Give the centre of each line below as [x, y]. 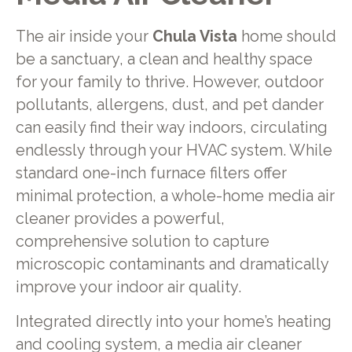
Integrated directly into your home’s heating [173, 322]
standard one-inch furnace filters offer [151, 173]
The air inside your [84, 36]
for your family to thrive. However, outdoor [169, 82]
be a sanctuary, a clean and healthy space [164, 59]
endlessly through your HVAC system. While [174, 150]
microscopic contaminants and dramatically [172, 264]
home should [286, 36]
